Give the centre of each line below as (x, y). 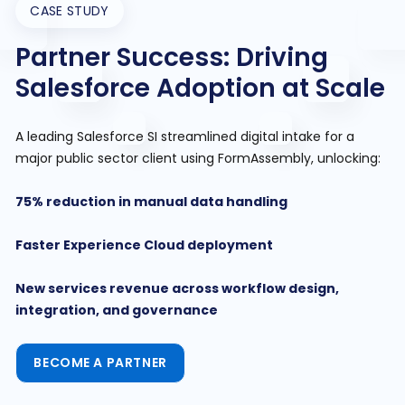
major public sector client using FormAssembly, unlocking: (198, 158)
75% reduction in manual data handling (152, 202)
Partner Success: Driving (172, 57)
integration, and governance (117, 310)
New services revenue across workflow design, (178, 288)
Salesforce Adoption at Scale (201, 88)
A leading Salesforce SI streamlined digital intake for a (185, 137)
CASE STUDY (70, 11)
